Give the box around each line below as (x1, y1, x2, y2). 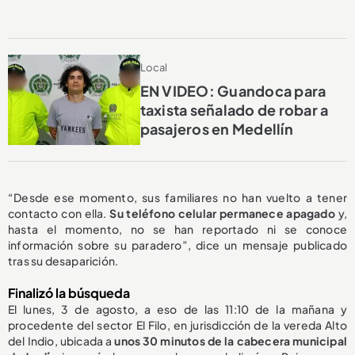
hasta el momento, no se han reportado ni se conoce (8, 222, 347, 237)
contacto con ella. (8, 206, 107, 221)
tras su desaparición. (8, 254, 119, 269)
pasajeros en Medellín (139, 119, 293, 138)
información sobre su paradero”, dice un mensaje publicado (8, 238, 347, 253)
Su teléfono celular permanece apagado (106, 206, 335, 221)
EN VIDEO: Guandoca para (139, 81, 326, 100)
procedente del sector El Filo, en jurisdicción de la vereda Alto (8, 318, 347, 333)
